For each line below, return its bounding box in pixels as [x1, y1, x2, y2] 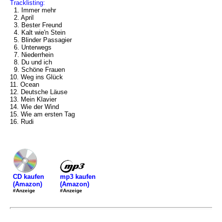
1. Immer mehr [10, 6, 56, 14]
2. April [10, 14, 34, 21]
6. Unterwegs [10, 44, 52, 51]
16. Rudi [10, 118, 34, 125]
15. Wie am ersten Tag [10, 111, 75, 118]
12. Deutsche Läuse [10, 88, 67, 96]
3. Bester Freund [10, 21, 62, 29]
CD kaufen [13, 173, 44, 180]
